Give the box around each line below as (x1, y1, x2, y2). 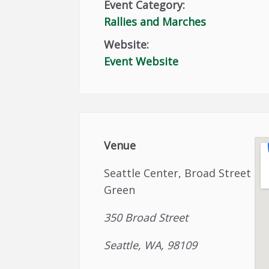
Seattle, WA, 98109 (104, 238, 197, 252)
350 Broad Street (104, 210, 188, 225)
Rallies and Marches (104, 14, 206, 29)
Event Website (104, 54, 178, 68)
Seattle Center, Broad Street (104, 166, 251, 180)
